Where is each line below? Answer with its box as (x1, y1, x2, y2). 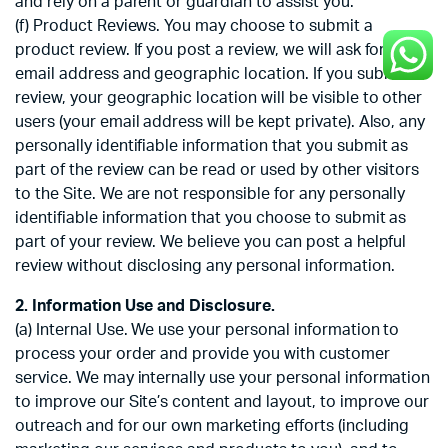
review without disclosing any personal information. (15, 258, 395, 275)
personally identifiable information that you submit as (15, 138, 409, 155)
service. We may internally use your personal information (15, 370, 431, 387)
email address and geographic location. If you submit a (15, 66, 421, 83)
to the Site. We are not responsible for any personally (15, 186, 406, 203)
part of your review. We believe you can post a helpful (15, 234, 407, 251)
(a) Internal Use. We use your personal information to (15, 322, 400, 339)
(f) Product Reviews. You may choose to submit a (15, 18, 373, 35)
